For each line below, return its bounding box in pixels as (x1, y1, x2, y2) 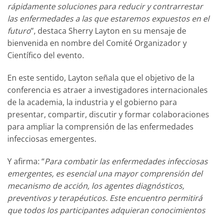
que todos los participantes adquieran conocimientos (7, 204, 205, 216)
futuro (7, 25, 31, 37)
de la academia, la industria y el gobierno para (7, 97, 177, 108)
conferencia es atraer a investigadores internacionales (7, 85, 208, 96)
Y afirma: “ (7, 155, 44, 167)
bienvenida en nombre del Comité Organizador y (7, 38, 187, 49)
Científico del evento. (7, 50, 84, 61)
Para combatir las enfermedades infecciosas (44, 155, 208, 167)
